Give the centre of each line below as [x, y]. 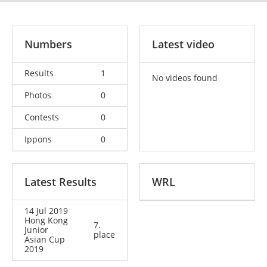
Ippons [38, 139]
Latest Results [60, 181]
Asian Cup [45, 239]
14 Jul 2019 [46, 210]
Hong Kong [46, 220]
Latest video [183, 44]
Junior [36, 229]
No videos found [185, 77]
